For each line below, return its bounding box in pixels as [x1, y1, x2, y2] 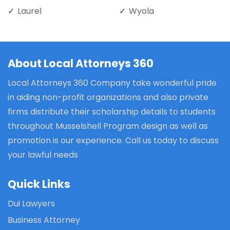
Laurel [17, 5, 42, 17]
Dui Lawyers [8, 198, 55, 210]
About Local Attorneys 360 [8, 56, 154, 71]
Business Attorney [8, 214, 80, 226]
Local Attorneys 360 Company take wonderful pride [8, 77, 217, 89]
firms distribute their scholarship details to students [8, 106, 216, 118]
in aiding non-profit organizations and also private [8, 91, 208, 104]
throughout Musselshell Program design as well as [8, 120, 208, 132]
